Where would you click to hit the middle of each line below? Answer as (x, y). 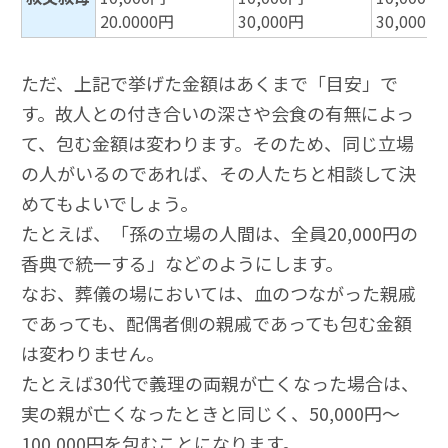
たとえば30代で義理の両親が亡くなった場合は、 (220, 383)
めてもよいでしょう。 (109, 203)
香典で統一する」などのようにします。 (182, 263)
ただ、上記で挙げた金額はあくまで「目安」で (209, 83)
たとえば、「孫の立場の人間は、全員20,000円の (219, 233)
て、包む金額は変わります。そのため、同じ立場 (217, 143)
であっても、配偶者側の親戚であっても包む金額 (216, 323)
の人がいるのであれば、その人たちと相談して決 (218, 173)
